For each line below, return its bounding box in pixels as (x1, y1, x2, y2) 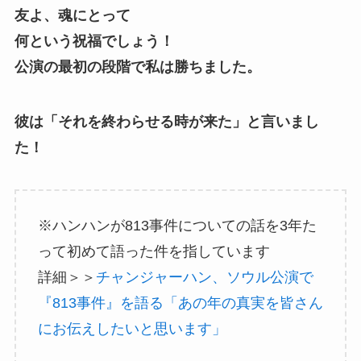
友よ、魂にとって (14, 7, 131, 24)
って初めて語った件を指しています (37, 243, 270, 259)
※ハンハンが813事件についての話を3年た (37, 217, 317, 234)
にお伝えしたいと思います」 (37, 320, 226, 337)
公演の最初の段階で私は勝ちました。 (14, 59, 261, 76)
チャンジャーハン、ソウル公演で (95, 268, 313, 285)
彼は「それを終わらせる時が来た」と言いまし (14, 114, 319, 131)
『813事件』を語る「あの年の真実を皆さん (37, 294, 323, 311)
